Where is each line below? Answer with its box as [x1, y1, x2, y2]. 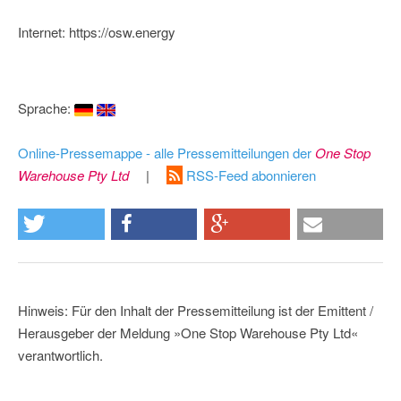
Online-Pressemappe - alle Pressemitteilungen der [18, 143, 315, 163]
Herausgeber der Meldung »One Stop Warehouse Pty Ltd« [18, 323, 358, 343]
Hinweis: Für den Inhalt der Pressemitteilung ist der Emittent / [18, 301, 373, 320]
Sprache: [18, 98, 74, 118]
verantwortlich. [18, 346, 103, 365]
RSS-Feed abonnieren [183, 166, 316, 185]
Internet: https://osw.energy [18, 22, 175, 42]
